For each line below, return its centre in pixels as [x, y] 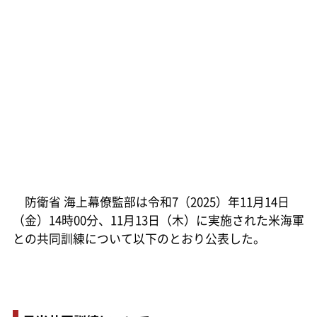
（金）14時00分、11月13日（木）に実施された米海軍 [158, 220]
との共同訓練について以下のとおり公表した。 [139, 238]
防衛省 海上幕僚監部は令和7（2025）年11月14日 [151, 201]
